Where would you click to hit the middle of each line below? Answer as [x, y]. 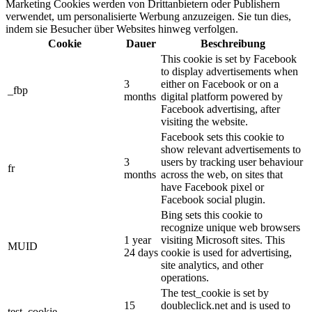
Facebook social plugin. [213, 199]
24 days [141, 252]
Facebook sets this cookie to [223, 136]
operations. [185, 277]
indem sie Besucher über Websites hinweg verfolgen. [122, 29]
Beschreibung [233, 43]
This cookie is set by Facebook [229, 58]
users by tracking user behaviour [232, 162]
